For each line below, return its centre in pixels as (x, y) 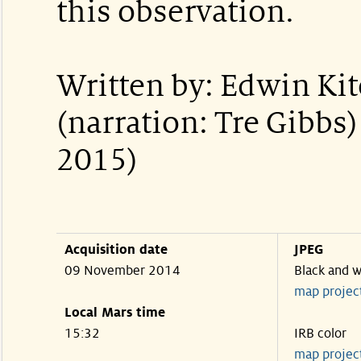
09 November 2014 (122, 271)
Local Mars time (115, 313)
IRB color (320, 334)
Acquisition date (116, 250)
